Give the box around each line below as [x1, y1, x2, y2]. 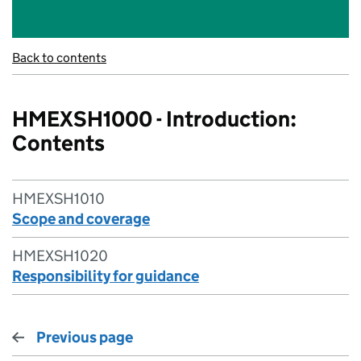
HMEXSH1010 [12, 189, 105, 208]
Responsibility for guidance [12, 267, 199, 285]
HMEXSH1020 [12, 247, 108, 265]
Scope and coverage [12, 210, 150, 228]
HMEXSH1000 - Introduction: [12, 106, 297, 132]
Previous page [36, 328, 133, 346]
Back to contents [12, 50, 106, 65]
